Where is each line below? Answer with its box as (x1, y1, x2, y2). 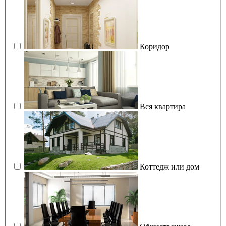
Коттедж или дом (140, 162, 199, 171)
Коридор (140, 42, 169, 51)
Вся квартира (140, 102, 186, 111)
